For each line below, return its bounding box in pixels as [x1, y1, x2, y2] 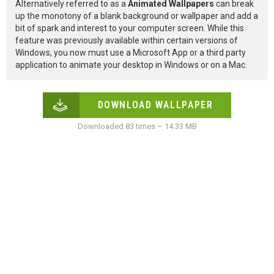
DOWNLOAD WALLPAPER [97, 99, 213, 111]
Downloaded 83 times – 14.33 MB [77, 122, 197, 131]
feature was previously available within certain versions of [15, 35, 238, 46]
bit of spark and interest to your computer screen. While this [15, 23, 244, 34]
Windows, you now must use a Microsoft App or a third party [15, 48, 246, 58]
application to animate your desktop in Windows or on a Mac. [15, 60, 247, 70]
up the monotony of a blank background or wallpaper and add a [15, 11, 258, 21]
